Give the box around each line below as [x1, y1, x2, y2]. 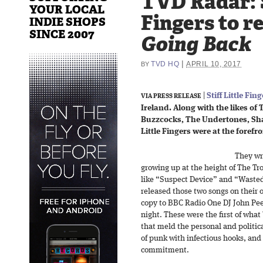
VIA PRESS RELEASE [141, 93, 201, 100]
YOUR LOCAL [29, 2, 104, 17]
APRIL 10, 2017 [186, 60, 242, 68]
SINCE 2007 [29, 26, 95, 42]
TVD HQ [151, 60, 180, 68]
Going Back [141, 31, 251, 58]
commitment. [141, 246, 189, 254]
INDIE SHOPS [29, 14, 106, 29]
